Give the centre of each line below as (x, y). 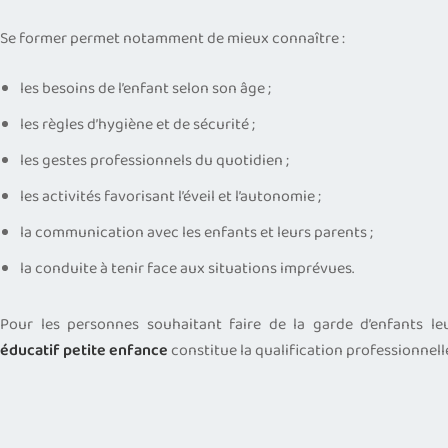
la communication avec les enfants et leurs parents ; (196, 232)
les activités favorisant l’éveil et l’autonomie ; (170, 196)
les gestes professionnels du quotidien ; (154, 160)
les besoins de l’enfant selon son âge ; (145, 88)
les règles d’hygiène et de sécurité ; (137, 124)
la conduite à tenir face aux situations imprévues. (187, 268)
